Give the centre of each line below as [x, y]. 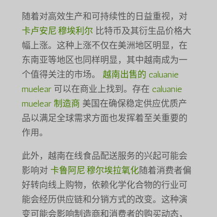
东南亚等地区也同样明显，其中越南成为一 [104, 60]
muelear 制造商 [51, 104]
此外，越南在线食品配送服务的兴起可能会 [104, 156]
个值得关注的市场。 [62, 75]
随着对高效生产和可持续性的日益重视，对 [104, 17]
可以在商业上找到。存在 [101, 89]
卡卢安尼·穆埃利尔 [57, 31]
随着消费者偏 [165, 171]
